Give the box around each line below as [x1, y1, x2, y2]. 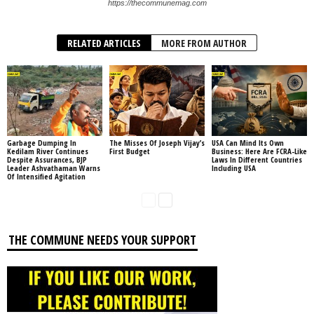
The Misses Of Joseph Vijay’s [109, 137, 205, 149]
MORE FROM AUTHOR [161, 36, 247, 50]
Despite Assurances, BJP [7, 154, 87, 165]
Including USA [211, 163, 256, 174]
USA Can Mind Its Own [211, 137, 284, 149]
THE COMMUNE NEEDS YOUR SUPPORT [8, 231, 196, 249]
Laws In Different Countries [211, 154, 302, 165]
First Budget [109, 146, 150, 157]
